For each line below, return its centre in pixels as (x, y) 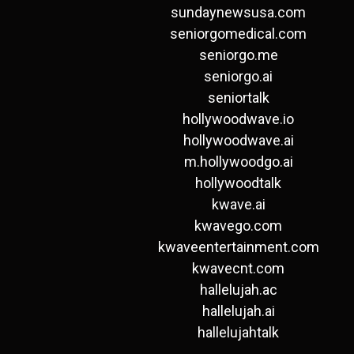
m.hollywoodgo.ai (238, 162)
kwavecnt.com (238, 269)
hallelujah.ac (238, 290)
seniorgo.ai (238, 77)
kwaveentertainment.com (238, 247)
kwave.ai (238, 205)
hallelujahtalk (238, 333)
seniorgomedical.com (238, 34)
